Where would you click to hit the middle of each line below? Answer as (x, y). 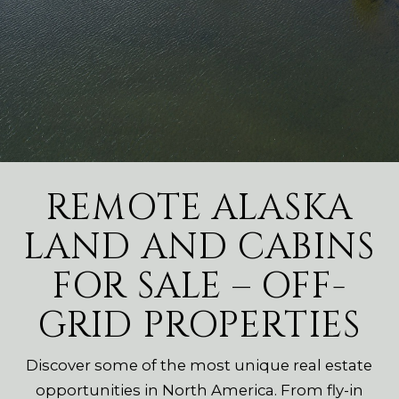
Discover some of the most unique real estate (199, 365)
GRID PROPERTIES (199, 326)
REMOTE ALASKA (199, 208)
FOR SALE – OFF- (199, 287)
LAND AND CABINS (199, 248)
